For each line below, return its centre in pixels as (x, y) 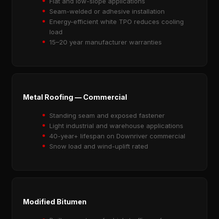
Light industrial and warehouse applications (116, 126)
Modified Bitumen (55, 201)
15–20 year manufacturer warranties (106, 42)
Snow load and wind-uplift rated (99, 146)
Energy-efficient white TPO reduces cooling (117, 21)
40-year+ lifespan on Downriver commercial (117, 136)
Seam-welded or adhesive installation (107, 11)
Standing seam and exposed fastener (107, 116)
